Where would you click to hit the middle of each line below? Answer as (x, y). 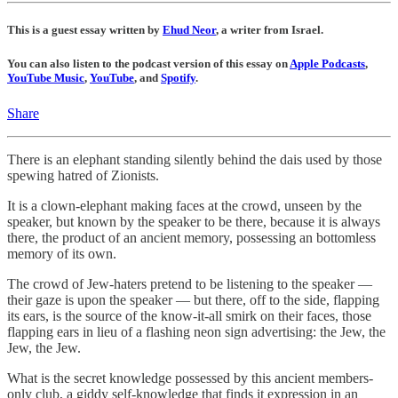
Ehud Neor (189, 30)
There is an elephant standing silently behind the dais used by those (195, 159)
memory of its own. (62, 253)
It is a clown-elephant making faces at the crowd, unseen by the (184, 205)
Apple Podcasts (327, 64)
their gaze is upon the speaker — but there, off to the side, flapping (193, 299)
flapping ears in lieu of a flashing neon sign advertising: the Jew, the (196, 331)
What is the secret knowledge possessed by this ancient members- (190, 378)
